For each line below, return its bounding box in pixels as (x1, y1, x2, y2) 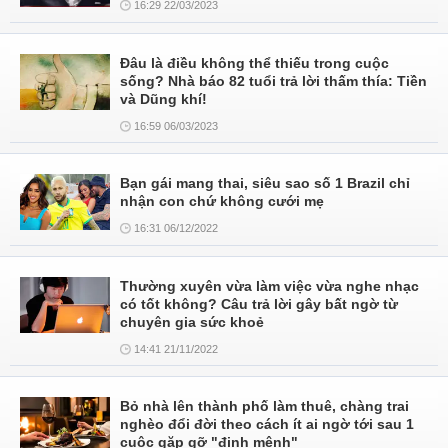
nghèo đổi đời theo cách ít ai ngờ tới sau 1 (120, 416, 414, 432)
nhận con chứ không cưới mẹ (120, 193, 324, 209)
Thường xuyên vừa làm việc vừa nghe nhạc (120, 278, 419, 294)
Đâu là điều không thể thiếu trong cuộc (120, 55, 389, 71)
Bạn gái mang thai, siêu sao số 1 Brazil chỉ (120, 175, 410, 191)
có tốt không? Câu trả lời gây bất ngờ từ (120, 296, 398, 312)
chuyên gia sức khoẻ (120, 314, 264, 330)
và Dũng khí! (120, 91, 207, 107)
